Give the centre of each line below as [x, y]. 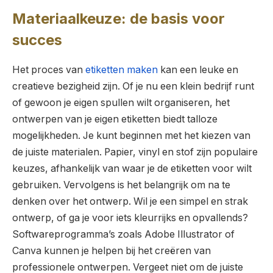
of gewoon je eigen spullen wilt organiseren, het [121, 102]
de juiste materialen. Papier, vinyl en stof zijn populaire [135, 152]
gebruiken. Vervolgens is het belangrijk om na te [121, 185]
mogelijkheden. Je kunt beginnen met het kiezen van [131, 135]
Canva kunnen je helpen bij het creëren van [112, 250]
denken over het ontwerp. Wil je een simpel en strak [130, 201]
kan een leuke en [198, 69]
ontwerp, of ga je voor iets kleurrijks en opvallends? [130, 218]
